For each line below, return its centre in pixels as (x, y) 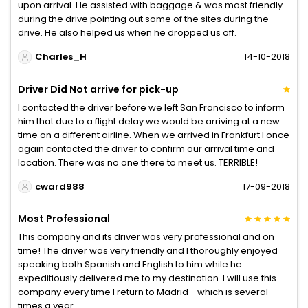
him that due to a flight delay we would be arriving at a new (149, 121)
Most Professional (64, 219)
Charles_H (60, 57)
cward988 (59, 186)
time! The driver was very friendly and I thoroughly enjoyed (148, 251)
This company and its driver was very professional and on (146, 237)
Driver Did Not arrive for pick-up (98, 89)
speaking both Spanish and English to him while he (130, 265)
